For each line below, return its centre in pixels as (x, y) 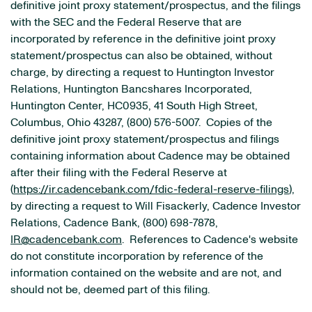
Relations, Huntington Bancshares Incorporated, (131, 89)
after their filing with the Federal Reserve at (119, 173)
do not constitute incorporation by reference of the (137, 256)
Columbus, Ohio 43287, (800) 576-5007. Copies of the (141, 123)
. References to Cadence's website (210, 240)
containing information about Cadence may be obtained (150, 156)
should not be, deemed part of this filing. (110, 290)
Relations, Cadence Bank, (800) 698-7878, (114, 223)
